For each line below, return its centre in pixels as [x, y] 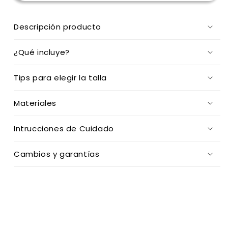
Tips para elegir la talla [60, 77]
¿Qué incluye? [42, 52]
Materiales [35, 103]
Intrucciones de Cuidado [64, 128]
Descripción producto [58, 26]
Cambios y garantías [57, 154]
